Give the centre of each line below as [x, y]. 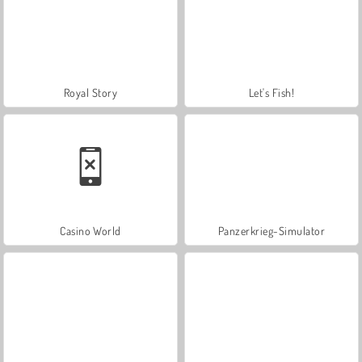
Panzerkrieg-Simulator [271, 230]
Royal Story [90, 92]
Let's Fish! [271, 92]
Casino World [90, 230]
